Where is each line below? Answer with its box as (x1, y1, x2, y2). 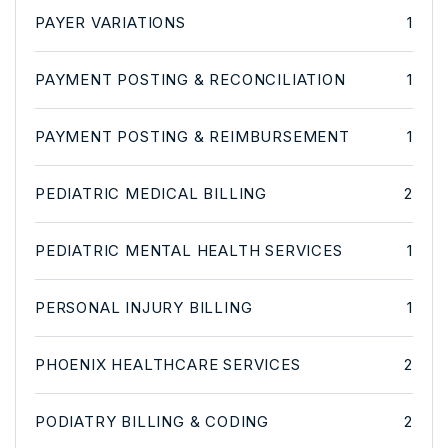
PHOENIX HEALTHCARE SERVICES (35, 355, 301, 374)
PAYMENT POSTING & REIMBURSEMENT (35, 127, 350, 146)
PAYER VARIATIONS (35, 13, 186, 32)
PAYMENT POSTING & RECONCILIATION (35, 70, 346, 89)
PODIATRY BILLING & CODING (35, 412, 269, 431)
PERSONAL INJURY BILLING (35, 298, 253, 317)
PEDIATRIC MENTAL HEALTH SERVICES (35, 241, 343, 260)
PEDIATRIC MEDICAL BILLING (35, 184, 267, 203)
